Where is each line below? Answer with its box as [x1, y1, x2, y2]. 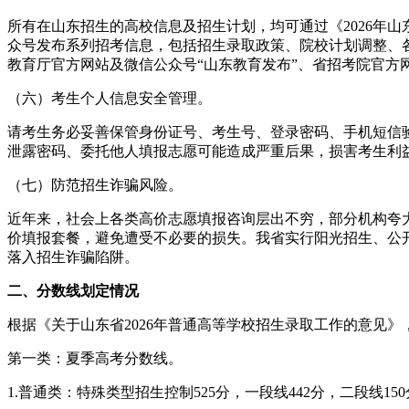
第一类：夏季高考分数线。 [7, 350, 183, 366]
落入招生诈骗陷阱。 [7, 248, 139, 265]
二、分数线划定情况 [7, 282, 139, 299]
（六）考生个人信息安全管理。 [7, 89, 212, 106]
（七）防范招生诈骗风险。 [7, 176, 183, 193]
